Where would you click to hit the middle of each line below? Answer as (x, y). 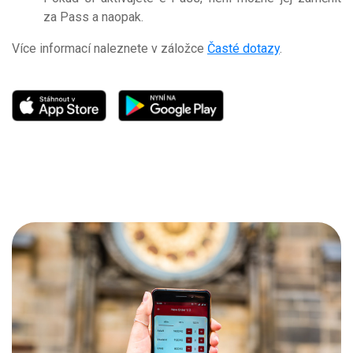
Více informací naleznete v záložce (110, 48)
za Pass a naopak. (93, 17)
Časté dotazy (243, 48)
